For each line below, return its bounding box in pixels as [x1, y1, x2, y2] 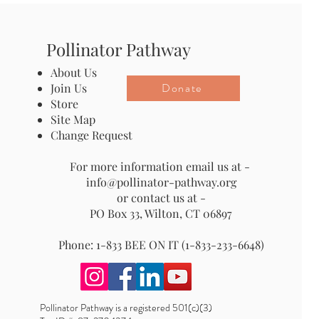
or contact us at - [116, 189, 206, 205]
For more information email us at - [69, 158, 253, 174]
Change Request [51, 127, 133, 142]
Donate [162, 80, 202, 97]
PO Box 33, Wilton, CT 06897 [90, 205, 233, 221]
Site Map [51, 111, 96, 127]
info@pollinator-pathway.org [85, 174, 236, 189]
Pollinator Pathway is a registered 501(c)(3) [40, 300, 217, 315]
